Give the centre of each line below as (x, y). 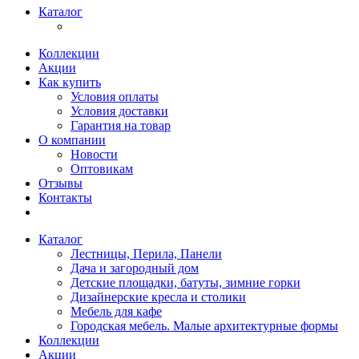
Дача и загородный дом (135, 268)
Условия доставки (119, 111)
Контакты (65, 198)
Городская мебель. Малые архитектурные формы (204, 326)
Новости (94, 154)
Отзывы (61, 183)
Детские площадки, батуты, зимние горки (186, 282)
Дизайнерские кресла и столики (158, 297)
